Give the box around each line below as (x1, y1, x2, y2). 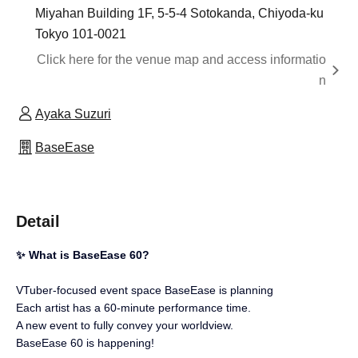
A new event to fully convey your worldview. (16, 318, 233, 332)
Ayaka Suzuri (35, 106, 111, 121)
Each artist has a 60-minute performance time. (16, 300, 251, 314)
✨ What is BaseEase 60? (16, 248, 149, 261)
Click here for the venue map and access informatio (37, 52, 326, 66)
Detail (16, 212, 60, 230)
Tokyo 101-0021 (35, 26, 126, 41)
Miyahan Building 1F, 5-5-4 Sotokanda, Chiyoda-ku (35, 6, 324, 20)
